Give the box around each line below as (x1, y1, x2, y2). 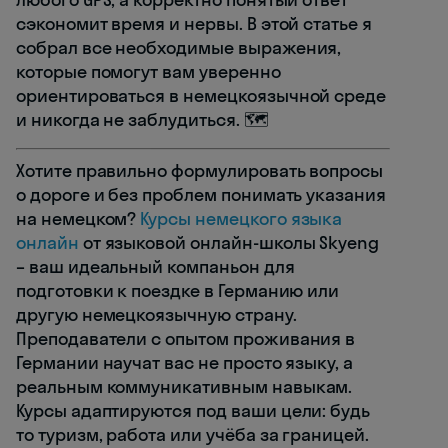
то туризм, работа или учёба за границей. (16, 422, 370, 446)
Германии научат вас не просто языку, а (16, 350, 354, 374)
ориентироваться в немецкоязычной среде (16, 83, 387, 107)
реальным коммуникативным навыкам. (16, 374, 353, 398)
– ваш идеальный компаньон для (16, 254, 295, 278)
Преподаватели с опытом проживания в (16, 326, 356, 350)
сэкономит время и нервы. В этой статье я (16, 11, 373, 35)
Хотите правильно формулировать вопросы (16, 158, 384, 182)
